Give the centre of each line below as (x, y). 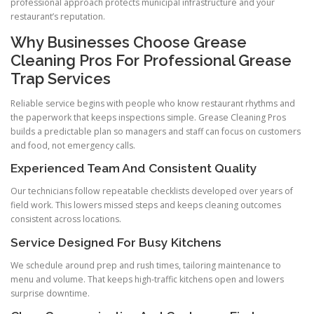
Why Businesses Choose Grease (129, 42)
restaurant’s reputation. (58, 16)
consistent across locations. (66, 219)
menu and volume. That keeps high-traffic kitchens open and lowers (147, 279)
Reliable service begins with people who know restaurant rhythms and (153, 104)
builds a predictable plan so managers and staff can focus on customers (156, 132)
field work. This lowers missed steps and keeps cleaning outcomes (146, 205)
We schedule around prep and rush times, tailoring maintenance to (146, 265)
